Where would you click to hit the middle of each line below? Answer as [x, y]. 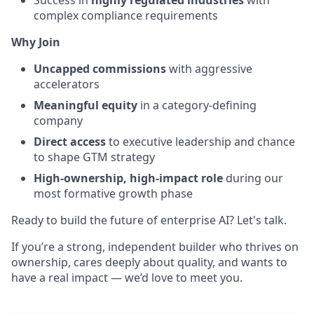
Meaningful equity [86, 105]
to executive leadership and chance [200, 142]
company [58, 121]
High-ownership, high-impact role [128, 178]
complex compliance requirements [126, 15]
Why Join [36, 42]
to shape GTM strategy [94, 157]
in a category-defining [197, 105]
